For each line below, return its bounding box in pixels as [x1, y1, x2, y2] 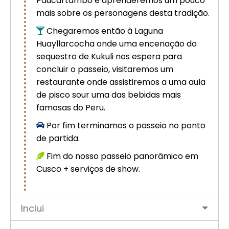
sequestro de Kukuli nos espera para [36, 51, 182, 63]
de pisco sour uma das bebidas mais [36, 89, 181, 101]
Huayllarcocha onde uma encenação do [36, 38, 197, 50]
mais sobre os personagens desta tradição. [36, 7, 210, 19]
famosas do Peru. [36, 102, 105, 114]
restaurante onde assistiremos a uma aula [36, 76, 205, 88]
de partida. [36, 132, 80, 145]
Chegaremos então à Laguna [47, 25, 163, 37]
